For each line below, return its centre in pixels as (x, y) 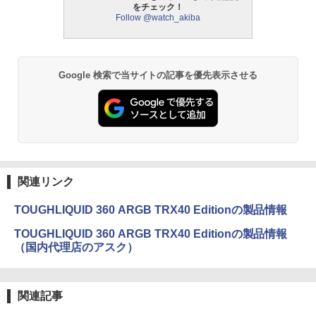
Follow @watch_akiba (158, 18)
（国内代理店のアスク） (76, 248)
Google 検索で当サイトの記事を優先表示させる (158, 75)
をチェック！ (158, 7)
